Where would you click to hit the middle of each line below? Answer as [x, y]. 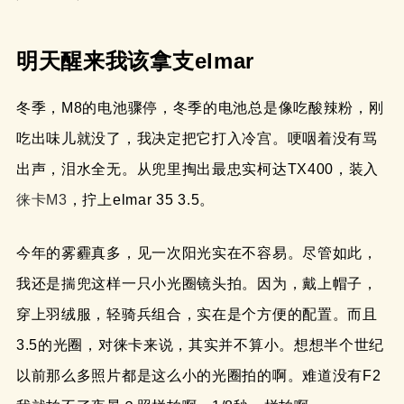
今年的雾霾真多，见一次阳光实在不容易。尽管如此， [197, 253]
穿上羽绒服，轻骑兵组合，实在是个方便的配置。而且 [197, 315]
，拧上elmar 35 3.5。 [141, 200]
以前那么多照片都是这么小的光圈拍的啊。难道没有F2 [198, 376]
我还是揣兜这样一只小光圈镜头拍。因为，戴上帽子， [197, 284]
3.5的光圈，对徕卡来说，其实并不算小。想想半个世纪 [200, 345]
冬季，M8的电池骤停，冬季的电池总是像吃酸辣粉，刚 [200, 108]
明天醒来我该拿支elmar [135, 61]
